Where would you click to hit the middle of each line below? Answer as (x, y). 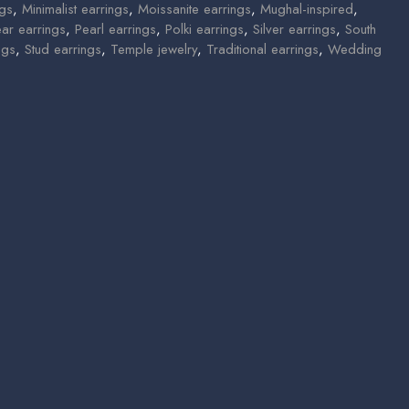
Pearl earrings (115, 30)
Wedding (355, 50)
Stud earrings (63, 50)
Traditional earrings (262, 50)
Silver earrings (294, 30)
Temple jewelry (154, 50)
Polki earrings (204, 30)
